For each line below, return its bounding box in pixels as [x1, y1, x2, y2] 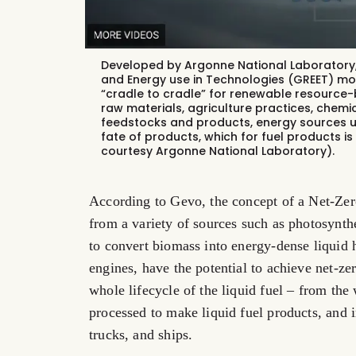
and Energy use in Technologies [100, 72, 288, 88]
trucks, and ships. [89, 327, 193, 343]
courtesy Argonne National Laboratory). [100, 143, 335, 160]
